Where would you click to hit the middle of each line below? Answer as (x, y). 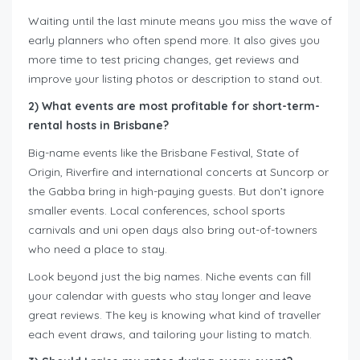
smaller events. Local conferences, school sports (157, 211)
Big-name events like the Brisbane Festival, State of (164, 153)
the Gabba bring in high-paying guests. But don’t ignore (176, 192)
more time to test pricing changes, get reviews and (164, 60)
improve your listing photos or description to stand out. (175, 79)
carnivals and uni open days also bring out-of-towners (173, 230)
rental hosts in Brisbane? (98, 126)
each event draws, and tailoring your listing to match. (170, 335)
